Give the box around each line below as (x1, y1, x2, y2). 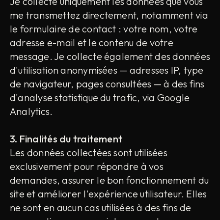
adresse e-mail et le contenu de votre (10, 36, 173, 49)
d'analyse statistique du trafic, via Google (10, 91, 190, 104)
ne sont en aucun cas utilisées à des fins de (10, 201, 192, 214)
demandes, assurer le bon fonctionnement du (10, 173, 209, 186)
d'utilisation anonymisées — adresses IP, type (10, 63, 204, 76)
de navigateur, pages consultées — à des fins (10, 77, 205, 90)
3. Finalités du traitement (10, 132, 123, 145)
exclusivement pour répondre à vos (10, 160, 164, 172)
